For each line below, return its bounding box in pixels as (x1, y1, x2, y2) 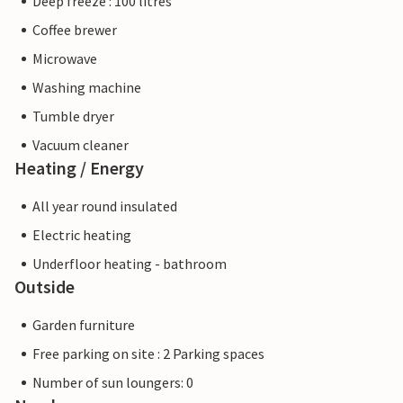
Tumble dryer (32, 107, 114, 126)
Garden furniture (32, 316, 135, 335)
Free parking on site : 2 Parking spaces (32, 345, 264, 363)
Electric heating (32, 226, 131, 245)
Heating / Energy (14, 157, 144, 180)
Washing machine (32, 78, 141, 97)
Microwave (32, 49, 97, 68)
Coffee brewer (32, 21, 117, 40)
